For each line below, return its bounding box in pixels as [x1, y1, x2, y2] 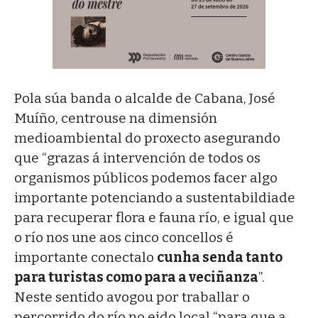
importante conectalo [14, 249, 157, 266]
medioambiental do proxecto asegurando [14, 130, 280, 147]
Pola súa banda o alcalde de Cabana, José [14, 90, 275, 107]
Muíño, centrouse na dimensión [14, 110, 217, 127]
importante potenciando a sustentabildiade [14, 190, 295, 207]
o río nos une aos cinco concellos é [14, 229, 234, 246]
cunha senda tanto [157, 249, 283, 266]
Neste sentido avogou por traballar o [14, 289, 250, 306]
